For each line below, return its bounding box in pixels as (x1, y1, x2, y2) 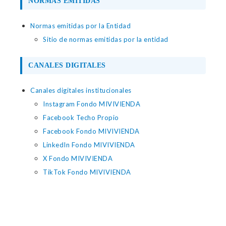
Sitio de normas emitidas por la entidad (43, 35, 168, 43)
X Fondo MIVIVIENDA (43, 154, 112, 162)
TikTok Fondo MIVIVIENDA (43, 168, 131, 176)
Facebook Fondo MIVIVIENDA (43, 127, 140, 135)
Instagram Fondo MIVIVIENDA (43, 100, 140, 108)
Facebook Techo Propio (43, 114, 119, 122)
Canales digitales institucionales (30, 86, 132, 94)
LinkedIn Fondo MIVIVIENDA (43, 141, 135, 149)
